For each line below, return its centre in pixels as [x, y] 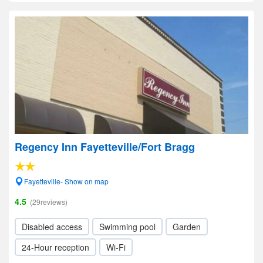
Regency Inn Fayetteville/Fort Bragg [105, 147]
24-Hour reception [55, 247]
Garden [187, 227]
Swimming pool [127, 227]
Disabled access [52, 227]
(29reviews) [49, 202]
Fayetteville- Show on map [66, 181]
